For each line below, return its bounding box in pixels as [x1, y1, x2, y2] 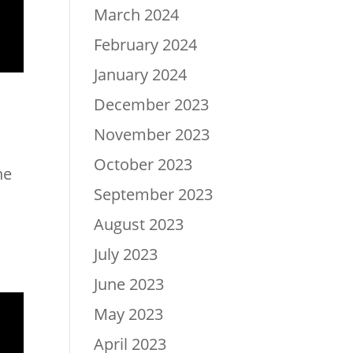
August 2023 [94, 213, 184, 235]
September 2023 [94, 183, 214, 205]
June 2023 [94, 273, 165, 295]
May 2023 [94, 303, 164, 325]
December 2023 [94, 93, 210, 115]
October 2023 [94, 153, 193, 175]
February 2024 [94, 33, 198, 55]
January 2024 [94, 63, 188, 85]
